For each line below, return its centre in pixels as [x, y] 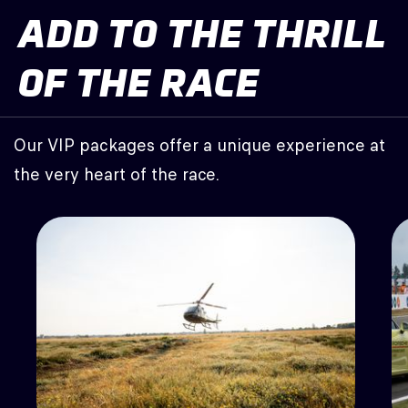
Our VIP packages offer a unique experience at [199, 146]
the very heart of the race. [117, 175]
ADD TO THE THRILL [203, 35]
